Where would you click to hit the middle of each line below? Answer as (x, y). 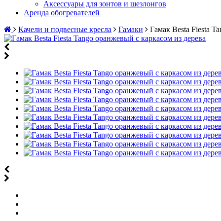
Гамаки (131, 29)
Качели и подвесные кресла (65, 29)
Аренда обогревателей (62, 13)
